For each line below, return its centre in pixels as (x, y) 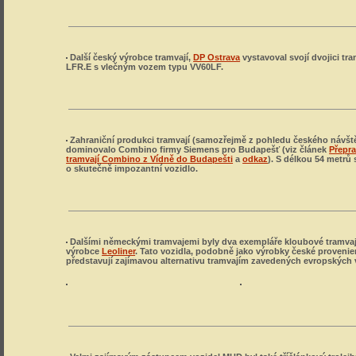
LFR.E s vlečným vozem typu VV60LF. (145, 67)
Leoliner (119, 251)
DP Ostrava (217, 57)
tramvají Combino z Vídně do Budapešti (150, 159)
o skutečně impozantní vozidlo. (132, 168)
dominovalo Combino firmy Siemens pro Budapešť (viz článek (198, 149)
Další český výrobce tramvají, (131, 57)
